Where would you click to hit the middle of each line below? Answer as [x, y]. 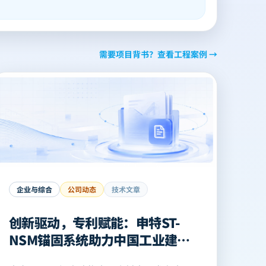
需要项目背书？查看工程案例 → [158, 54]
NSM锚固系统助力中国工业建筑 [99, 239]
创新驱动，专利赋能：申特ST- [94, 222]
